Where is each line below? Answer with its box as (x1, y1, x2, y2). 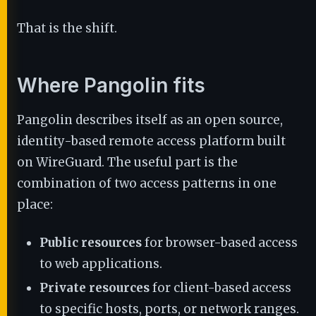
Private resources (39, 280, 150, 296)
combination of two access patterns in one (17, 176, 276, 191)
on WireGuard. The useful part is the (17, 154, 238, 170)
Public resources (39, 235, 142, 250)
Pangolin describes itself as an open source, (17, 112, 283, 128)
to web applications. (39, 256, 162, 272)
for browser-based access (142, 235, 298, 250)
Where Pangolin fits (17, 73, 205, 97)
